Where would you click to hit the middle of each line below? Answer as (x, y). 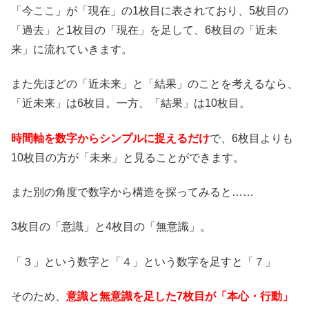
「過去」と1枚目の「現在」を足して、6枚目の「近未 (144, 30)
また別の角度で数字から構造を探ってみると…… (132, 192)
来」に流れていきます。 (72, 49)
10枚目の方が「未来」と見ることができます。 (128, 157)
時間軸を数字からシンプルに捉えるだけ (110, 138)
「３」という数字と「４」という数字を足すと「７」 (143, 261)
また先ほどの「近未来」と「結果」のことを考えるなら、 (154, 84)
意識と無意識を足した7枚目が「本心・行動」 (180, 297)
